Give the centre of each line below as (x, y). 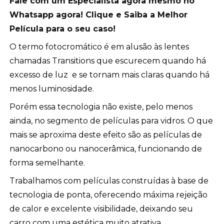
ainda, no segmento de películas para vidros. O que (111, 121)
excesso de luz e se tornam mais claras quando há (110, 75)
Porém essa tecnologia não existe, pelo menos (101, 107)
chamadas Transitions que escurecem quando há (108, 61)
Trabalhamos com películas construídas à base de (109, 181)
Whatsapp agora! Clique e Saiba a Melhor (99, 15)
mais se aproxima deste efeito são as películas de (106, 135)
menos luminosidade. (52, 89)
